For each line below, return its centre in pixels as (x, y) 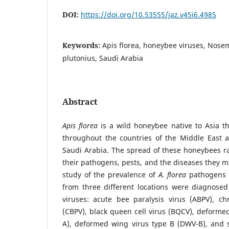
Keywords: (82, 45)
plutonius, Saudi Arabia (103, 58)
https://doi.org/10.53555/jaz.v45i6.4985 (148, 14)
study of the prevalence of (110, 174)
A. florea (172, 174)
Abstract (80, 101)
